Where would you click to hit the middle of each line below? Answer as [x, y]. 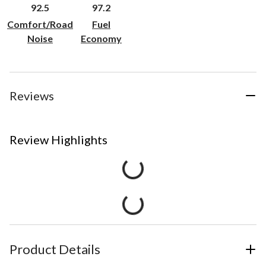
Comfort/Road [40, 24]
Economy [101, 39]
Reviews [32, 96]
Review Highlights [58, 140]
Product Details [55, 249]
